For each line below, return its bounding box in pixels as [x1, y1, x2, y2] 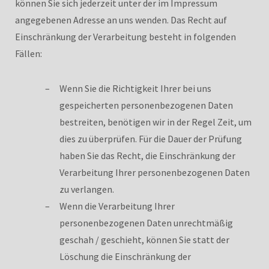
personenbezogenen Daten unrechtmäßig [59, 216, 233, 229]
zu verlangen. [59, 183, 114, 195]
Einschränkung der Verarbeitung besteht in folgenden [15, 30, 236, 43]
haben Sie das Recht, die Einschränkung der [59, 149, 235, 162]
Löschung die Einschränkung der [59, 250, 191, 262]
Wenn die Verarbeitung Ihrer [59, 199, 175, 212]
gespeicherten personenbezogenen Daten [59, 98, 233, 111]
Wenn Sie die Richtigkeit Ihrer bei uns [59, 82, 211, 94]
